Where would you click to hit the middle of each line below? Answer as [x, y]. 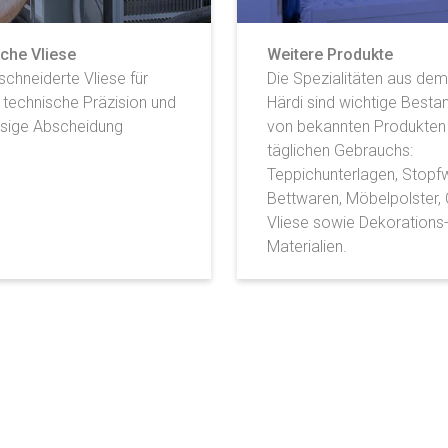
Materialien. [306, 246]
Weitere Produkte [329, 54]
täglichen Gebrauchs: [339, 150]
